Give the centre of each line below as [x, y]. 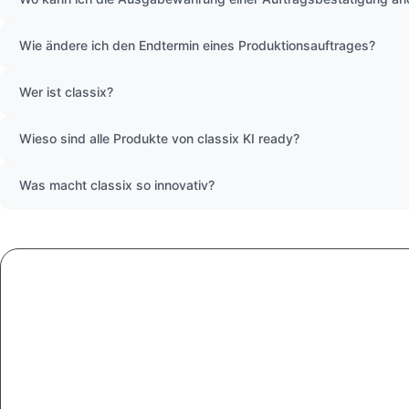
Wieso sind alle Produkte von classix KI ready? [159, 138]
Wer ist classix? [66, 91]
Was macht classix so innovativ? [117, 184]
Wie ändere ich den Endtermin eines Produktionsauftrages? [197, 45]
